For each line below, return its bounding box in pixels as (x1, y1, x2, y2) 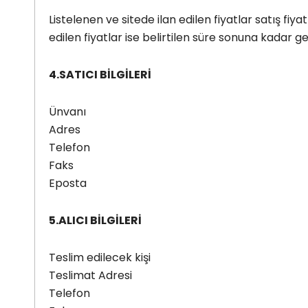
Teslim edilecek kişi (49, 249, 151, 265)
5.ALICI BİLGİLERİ (49, 212, 142, 228)
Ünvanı (49, 103, 86, 120)
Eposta (49, 175, 87, 191)
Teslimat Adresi (49, 267, 132, 283)
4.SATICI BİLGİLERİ (49, 66, 151, 82)
